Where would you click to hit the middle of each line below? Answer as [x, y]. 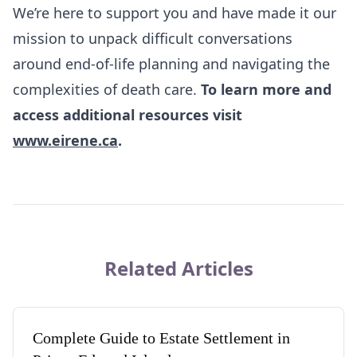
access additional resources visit [127, 115]
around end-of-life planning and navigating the [171, 64]
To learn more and [266, 89]
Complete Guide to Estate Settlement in [161, 338]
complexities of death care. [107, 89]
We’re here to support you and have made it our [175, 13]
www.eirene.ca [65, 140]
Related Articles [178, 268]
